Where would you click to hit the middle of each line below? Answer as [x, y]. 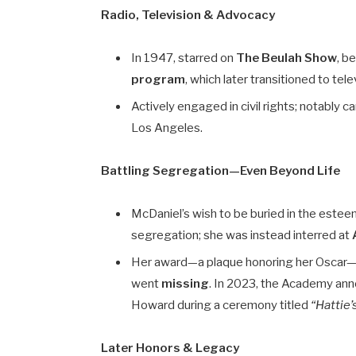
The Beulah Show [287, 58]
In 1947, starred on [184, 58]
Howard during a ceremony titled [221, 305]
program [159, 80]
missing [186, 283]
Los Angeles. [167, 128]
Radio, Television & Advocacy [188, 15]
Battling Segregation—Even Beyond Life [221, 170]
